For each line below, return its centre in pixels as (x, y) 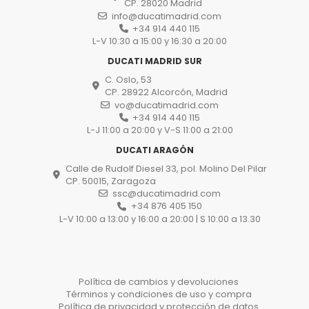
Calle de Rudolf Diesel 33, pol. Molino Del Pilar (167, 169)
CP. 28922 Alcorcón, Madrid (167, 92)
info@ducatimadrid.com (166, 16)
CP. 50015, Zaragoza (111, 181)
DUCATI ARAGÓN (154, 150)
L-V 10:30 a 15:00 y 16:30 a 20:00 (160, 41)
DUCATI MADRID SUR (154, 61)
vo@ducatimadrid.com (166, 105)
